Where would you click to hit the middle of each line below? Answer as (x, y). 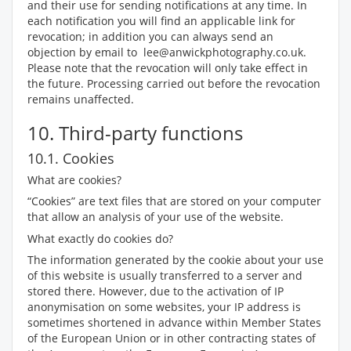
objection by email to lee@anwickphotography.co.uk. (167, 52)
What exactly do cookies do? (100, 239)
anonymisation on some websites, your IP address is (164, 307)
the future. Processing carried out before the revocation (174, 83)
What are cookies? (74, 180)
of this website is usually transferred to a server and (165, 275)
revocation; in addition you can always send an (150, 36)
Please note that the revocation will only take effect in (168, 68)
